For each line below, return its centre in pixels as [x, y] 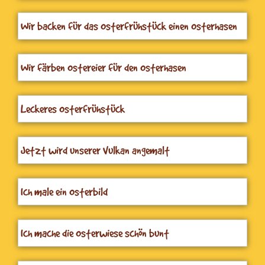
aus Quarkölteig [52, 41]
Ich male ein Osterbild [64, 191]
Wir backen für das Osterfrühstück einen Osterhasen [129, 26]
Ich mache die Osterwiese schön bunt [95, 233]
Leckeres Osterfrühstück [73, 109]
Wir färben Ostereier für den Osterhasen [104, 67]
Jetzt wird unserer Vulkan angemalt [95, 150]
